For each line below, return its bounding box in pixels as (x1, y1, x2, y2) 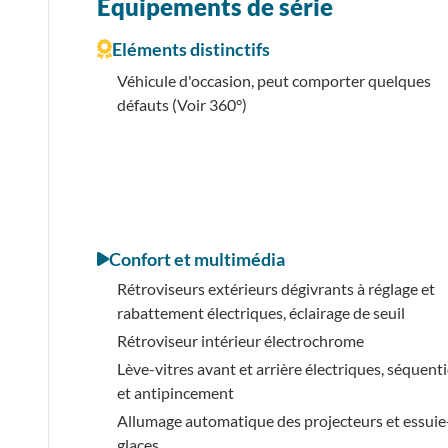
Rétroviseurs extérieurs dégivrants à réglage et (117, 278, 435, 298)
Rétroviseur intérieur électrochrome (117, 330, 364, 350)
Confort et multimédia (109, 247, 285, 270)
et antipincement (117, 382, 234, 402)
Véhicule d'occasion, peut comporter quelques (117, 70, 431, 90)
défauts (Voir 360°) (117, 94, 247, 114)
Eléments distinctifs (112, 37, 270, 60)
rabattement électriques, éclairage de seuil (117, 302, 405, 322)
